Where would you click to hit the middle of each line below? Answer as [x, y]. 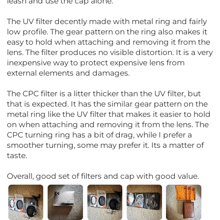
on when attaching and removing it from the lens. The [108, 125]
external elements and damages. [69, 73]
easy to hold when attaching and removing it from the [109, 42]
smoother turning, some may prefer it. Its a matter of [106, 145]
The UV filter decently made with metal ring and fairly [107, 22]
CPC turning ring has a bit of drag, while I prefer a [100, 135]
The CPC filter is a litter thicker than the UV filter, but [104, 94]
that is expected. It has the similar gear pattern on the [108, 104]
